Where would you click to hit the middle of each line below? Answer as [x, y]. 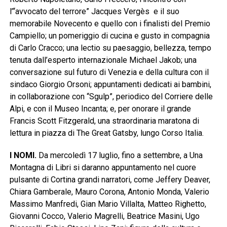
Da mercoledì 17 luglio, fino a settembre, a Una [119, 156]
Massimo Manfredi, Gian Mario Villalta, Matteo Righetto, [108, 204]
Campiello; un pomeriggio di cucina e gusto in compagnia [109, 36]
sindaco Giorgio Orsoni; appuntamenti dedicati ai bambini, [110, 85]
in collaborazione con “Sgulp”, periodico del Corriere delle [111, 97]
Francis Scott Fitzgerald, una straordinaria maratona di [104, 121]
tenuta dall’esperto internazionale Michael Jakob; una [103, 60]
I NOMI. [23, 156]
